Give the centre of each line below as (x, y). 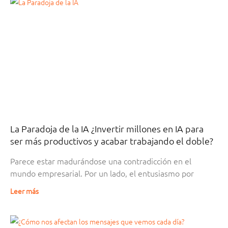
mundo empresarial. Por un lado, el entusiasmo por (102, 173)
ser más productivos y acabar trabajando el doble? (112, 140)
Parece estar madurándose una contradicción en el (101, 161)
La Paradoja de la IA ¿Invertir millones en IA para (107, 128)
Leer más (24, 191)
